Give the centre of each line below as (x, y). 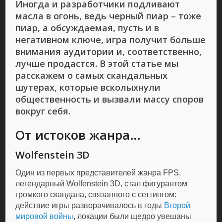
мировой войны (45, 216)
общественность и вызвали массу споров (110, 99)
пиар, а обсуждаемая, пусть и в (87, 28)
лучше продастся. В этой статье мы (97, 63)
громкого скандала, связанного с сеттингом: (96, 194)
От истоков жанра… (78, 135)
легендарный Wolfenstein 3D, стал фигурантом (102, 184)
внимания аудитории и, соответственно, (109, 52)
